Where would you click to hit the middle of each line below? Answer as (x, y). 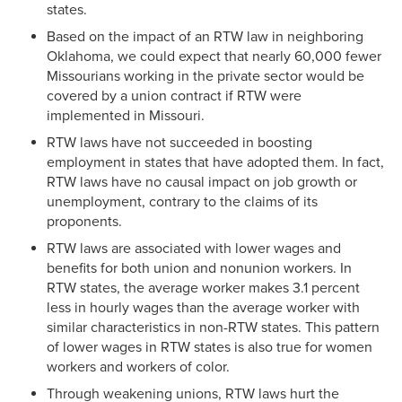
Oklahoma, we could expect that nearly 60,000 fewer (214, 56)
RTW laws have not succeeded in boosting (179, 142)
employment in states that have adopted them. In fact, (215, 162)
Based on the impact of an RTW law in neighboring (205, 36)
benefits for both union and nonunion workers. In (199, 268)
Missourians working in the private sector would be (205, 76)
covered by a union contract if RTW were (174, 96)
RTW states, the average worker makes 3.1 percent (203, 288)
